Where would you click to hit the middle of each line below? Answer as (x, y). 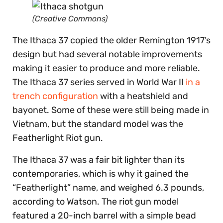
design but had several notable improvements (107, 55)
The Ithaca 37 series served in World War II (99, 82)
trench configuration (55, 96)
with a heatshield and (143, 96)
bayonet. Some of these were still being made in (111, 110)
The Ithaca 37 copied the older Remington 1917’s (111, 41)
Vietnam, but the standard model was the (98, 124)
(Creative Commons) (70, 19)
